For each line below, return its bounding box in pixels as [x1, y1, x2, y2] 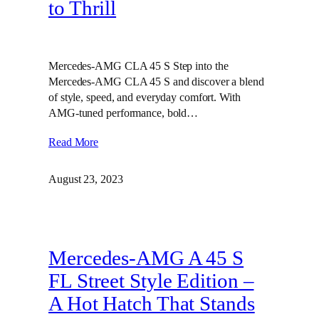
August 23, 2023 [48, 172, 123, 187]
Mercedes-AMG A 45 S [48, 246, 244, 269]
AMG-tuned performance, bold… [48, 106, 199, 120]
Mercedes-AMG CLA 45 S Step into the [48, 59, 229, 73]
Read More [48, 135, 99, 150]
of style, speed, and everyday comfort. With [48, 90, 241, 105]
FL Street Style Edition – [48, 269, 254, 292]
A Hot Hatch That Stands [48, 292, 255, 315]
